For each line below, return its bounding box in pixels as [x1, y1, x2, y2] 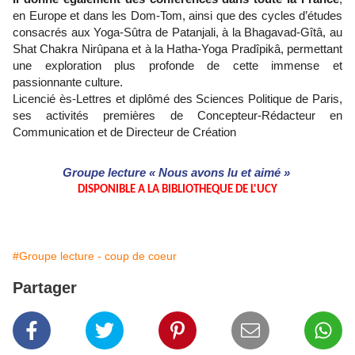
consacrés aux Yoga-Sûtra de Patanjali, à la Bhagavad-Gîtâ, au [13, 25, 342, 40]
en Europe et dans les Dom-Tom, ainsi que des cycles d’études [13, 9, 342, 23]
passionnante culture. [13, 75, 123, 90]
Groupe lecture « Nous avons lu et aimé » [62, 166, 293, 180]
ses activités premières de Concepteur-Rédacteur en [13, 109, 342, 123]
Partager [13, 279, 77, 297]
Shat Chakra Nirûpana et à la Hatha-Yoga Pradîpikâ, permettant [13, 42, 342, 56]
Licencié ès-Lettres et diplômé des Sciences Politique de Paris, [13, 92, 342, 106]
